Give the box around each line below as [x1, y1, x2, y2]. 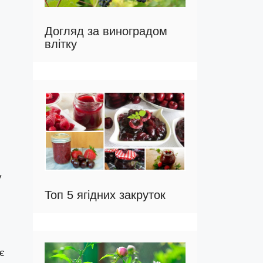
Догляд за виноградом [45, 25, 167, 38]
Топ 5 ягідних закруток [45, 188, 166, 202]
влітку [45, 38, 77, 51]
